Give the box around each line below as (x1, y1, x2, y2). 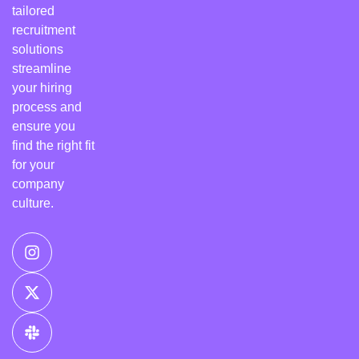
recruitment (12, 22, 75, 37)
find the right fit (12, 138, 95, 152)
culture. (12, 196, 54, 210)
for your (12, 157, 54, 171)
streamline (12, 61, 71, 75)
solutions (12, 42, 63, 56)
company (12, 176, 64, 191)
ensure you (12, 119, 75, 133)
